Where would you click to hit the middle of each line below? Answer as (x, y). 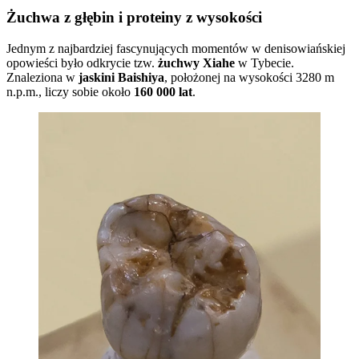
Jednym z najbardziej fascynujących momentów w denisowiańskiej (176, 48)
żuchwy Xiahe (196, 63)
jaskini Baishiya (121, 77)
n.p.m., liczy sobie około (70, 91)
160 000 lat (163, 91)
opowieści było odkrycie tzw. (82, 63)
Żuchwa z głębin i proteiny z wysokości (134, 17)
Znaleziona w (42, 77)
